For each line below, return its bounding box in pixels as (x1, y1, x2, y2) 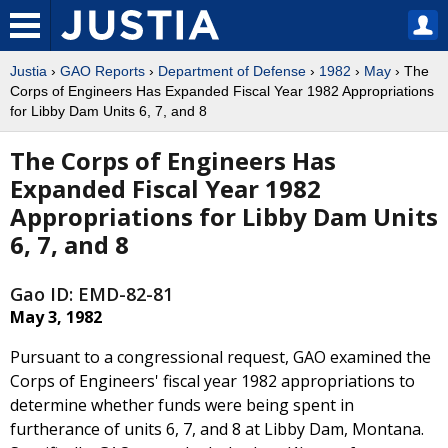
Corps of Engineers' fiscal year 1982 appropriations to (10, 370, 415, 393)
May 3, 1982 (10, 306, 102, 329)
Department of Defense (158, 63, 306, 79)
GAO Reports (60, 63, 145, 79)
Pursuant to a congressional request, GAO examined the (10, 346, 431, 369)
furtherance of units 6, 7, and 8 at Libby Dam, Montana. (10, 418, 424, 441)
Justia (10, 63, 47, 79)
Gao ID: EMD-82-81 (10, 282, 173, 307)
